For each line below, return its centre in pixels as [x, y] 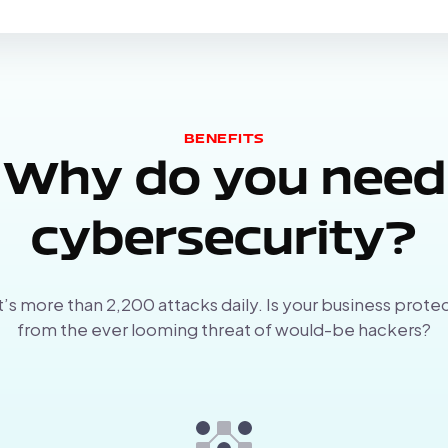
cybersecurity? [224, 241]
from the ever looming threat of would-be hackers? [224, 328]
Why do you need [224, 181]
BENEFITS [224, 139]
